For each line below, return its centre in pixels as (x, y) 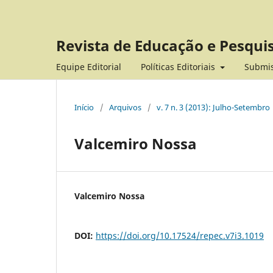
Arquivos (125, 107)
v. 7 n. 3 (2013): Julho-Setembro (213, 107)
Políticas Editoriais (179, 66)
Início (84, 107)
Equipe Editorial (89, 66)
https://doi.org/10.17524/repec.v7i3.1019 (180, 235)
